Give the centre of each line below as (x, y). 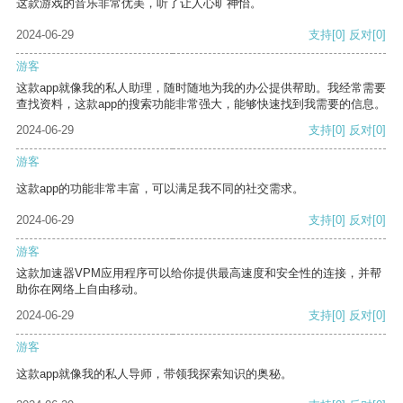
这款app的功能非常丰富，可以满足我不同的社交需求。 (160, 189)
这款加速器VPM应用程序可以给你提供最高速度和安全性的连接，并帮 (199, 273)
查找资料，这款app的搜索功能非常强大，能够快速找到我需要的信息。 (201, 104)
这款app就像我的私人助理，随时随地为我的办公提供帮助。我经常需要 (201, 88)
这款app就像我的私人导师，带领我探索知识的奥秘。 (154, 374)
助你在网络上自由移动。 (81, 290)
